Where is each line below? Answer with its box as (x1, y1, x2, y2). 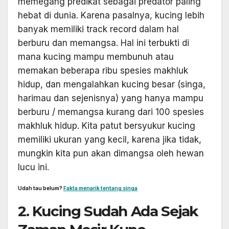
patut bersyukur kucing (98, 120, 195, 131)
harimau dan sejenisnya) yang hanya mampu (18, 93, 203, 103)
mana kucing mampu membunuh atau (18, 51, 174, 62)
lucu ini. (18, 162, 49, 172)
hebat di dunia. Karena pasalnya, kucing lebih (18, 10, 204, 20)
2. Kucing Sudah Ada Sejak (18, 202, 198, 220)
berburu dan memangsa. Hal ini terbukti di (18, 37, 189, 48)
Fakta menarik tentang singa (63, 185, 138, 192)
